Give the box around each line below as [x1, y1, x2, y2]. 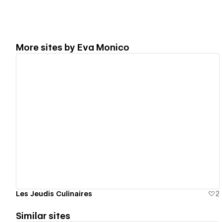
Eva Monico [77, 42, 129, 53]
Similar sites [16, 210, 70, 221]
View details [90, 116, 137, 126]
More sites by [16, 42, 77, 53]
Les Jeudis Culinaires [16, 189, 92, 198]
